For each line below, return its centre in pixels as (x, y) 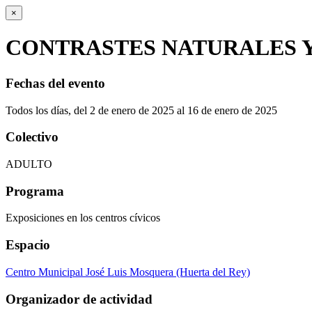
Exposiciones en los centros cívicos (83, 218)
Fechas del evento (55, 83)
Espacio (28, 245)
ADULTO (29, 164)
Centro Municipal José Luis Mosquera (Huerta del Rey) (128, 272)
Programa (35, 191)
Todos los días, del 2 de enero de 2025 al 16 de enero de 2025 (141, 110)
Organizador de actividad (79, 299)
